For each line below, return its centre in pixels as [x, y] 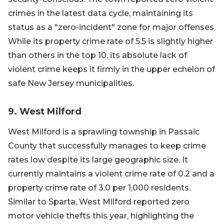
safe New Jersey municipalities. [71, 83]
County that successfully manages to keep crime [107, 146]
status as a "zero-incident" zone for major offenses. [112, 27]
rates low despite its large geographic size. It [98, 160]
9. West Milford [45, 111]
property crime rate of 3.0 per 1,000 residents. [99, 188]
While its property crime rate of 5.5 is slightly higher [110, 41]
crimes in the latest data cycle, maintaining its [100, 13]
